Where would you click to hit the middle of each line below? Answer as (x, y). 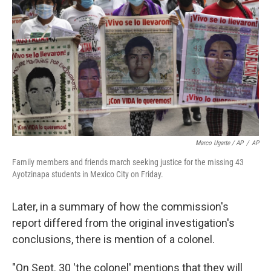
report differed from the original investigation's (123, 223)
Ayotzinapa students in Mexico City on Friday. (88, 174)
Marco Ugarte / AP (219, 143)
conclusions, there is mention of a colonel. (113, 239)
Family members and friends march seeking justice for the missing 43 (128, 162)
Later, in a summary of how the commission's (120, 207)
